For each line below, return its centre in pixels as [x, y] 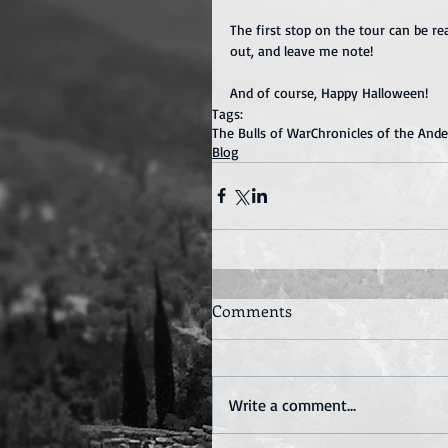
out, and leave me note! [301, 50]
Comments [252, 310]
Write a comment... [292, 404]
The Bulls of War [261, 132]
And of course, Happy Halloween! [329, 92]
